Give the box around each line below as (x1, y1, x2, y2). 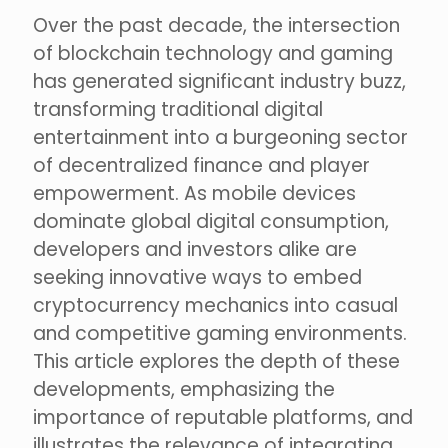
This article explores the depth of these (33, 348, 400, 376)
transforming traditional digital (33, 96, 323, 124)
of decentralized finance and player (33, 152, 370, 180)
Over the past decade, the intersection (33, 12, 400, 40)
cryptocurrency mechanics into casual (33, 292, 398, 320)
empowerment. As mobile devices (33, 180, 356, 208)
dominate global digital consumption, (33, 208, 389, 236)
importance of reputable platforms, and (33, 404, 413, 432)
